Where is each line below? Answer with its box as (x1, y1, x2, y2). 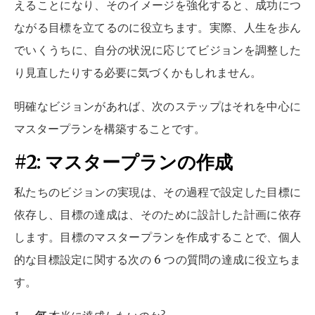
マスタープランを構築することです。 (14, 122, 205, 136)
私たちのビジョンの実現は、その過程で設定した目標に (14, 185, 301, 199)
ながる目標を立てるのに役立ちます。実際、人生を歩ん (14, 20, 301, 34)
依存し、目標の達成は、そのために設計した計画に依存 (14, 207, 301, 221)
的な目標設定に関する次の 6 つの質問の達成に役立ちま (14, 252, 301, 266)
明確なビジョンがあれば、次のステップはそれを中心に (14, 99, 301, 113)
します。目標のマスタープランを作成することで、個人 (14, 230, 301, 244)
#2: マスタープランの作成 (14, 150, 233, 174)
